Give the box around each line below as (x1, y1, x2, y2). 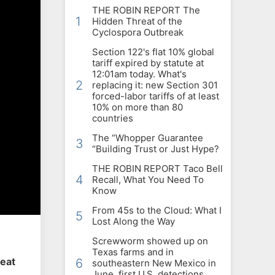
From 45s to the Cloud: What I (92, 204, 222, 217)
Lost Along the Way (92, 215, 175, 228)
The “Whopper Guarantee (92, 132, 203, 144)
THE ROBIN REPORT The (92, 4, 200, 17)
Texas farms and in (92, 246, 174, 258)
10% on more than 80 (92, 101, 183, 114)
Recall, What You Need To (92, 174, 204, 186)
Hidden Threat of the (92, 15, 182, 28)
